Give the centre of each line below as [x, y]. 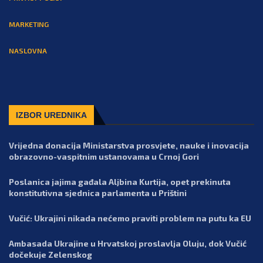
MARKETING [29, 24]
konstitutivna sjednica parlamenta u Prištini [98, 193]
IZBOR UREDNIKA [51, 115]
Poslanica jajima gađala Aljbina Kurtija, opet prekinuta [120, 182]
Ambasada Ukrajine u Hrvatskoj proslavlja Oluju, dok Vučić [128, 244]
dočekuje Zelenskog [50, 255]
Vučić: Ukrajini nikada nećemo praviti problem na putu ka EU [130, 218]
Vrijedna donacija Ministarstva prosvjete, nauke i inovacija [129, 146]
